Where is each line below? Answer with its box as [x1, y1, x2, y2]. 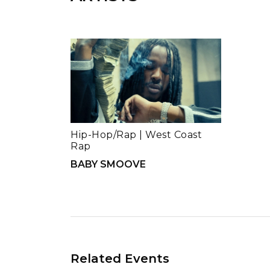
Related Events [71, 251, 169, 266]
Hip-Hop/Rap [71, 129, 137, 141]
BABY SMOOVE [71, 159, 146, 171]
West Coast [145, 129, 202, 141]
